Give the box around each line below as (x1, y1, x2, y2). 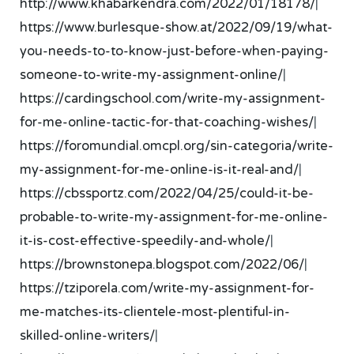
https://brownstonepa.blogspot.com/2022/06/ (20, 256, 305, 273)
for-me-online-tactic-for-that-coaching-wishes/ (20, 114, 314, 130)
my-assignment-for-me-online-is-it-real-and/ (20, 161, 299, 178)
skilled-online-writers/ (20, 327, 156, 344)
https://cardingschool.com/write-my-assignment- (20, 90, 326, 107)
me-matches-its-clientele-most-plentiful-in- (20, 303, 291, 320)
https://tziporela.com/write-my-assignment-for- (20, 280, 315, 296)
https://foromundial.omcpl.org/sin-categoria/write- (20, 137, 334, 154)
